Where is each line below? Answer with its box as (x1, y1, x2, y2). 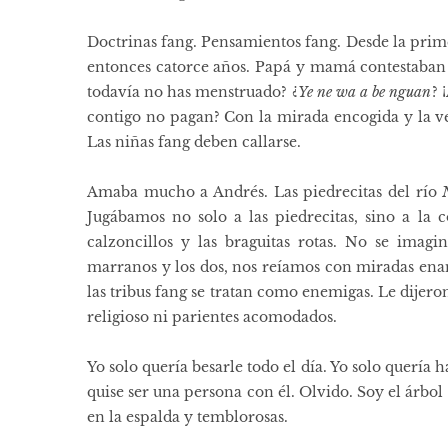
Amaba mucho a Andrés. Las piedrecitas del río (87, 183, 443, 202)
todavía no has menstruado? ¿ (87, 83, 298, 102)
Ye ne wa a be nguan (297, 83, 432, 102)
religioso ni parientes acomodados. (87, 308, 337, 327)
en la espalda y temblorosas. (87, 408, 288, 427)
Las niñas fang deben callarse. (87, 133, 301, 152)
